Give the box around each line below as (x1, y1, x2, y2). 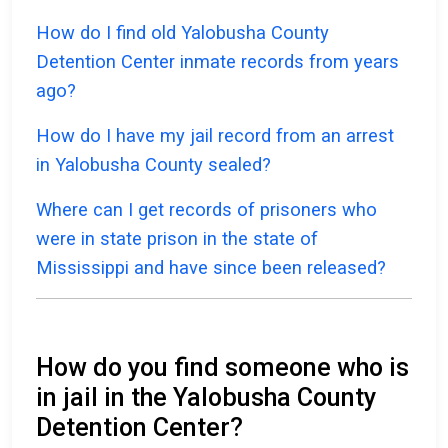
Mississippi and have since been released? (36, 257, 386, 279)
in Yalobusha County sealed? (36, 154, 271, 176)
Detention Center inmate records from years (36, 51, 399, 73)
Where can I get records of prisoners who (36, 199, 377, 221)
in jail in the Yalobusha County (36, 383, 376, 413)
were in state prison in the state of (36, 228, 318, 250)
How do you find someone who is (36, 353, 409, 383)
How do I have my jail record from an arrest (36, 125, 394, 147)
